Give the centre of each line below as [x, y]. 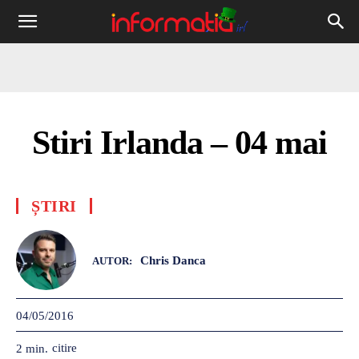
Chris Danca [173, 260]
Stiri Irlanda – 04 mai [179, 143]
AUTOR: [112, 260]
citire [65, 347]
